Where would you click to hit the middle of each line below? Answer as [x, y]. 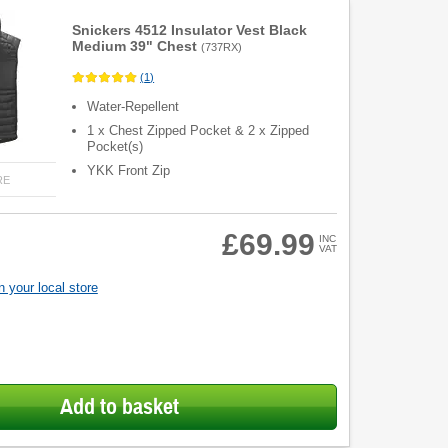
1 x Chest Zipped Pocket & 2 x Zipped [198, 131]
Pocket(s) [115, 147]
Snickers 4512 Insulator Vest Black [190, 30]
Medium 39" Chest [135, 46]
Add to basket [119, 406]
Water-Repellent [133, 107]
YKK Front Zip [129, 171]
